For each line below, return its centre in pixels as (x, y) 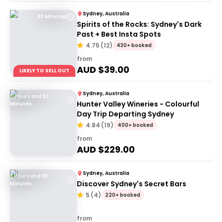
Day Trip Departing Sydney (125, 114)
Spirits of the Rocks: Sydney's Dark (139, 24)
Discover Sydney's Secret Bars (132, 184)
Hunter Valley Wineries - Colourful (138, 104)
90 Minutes (52, 17)
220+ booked (123, 195)
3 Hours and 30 (29, 176)
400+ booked (135, 125)
